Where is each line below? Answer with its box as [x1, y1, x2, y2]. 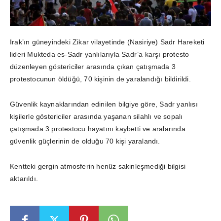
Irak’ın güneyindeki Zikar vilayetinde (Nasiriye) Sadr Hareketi [10, 37, 205, 46]
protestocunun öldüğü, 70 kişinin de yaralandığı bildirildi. [10, 74, 191, 83]
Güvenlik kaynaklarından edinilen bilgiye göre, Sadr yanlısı [10, 100, 198, 108]
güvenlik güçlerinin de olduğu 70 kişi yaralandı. [10, 137, 160, 145]
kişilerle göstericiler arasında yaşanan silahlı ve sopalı [10, 112, 183, 120]
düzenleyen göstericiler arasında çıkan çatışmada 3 [10, 62, 176, 71]
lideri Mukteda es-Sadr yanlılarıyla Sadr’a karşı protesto [10, 50, 189, 58]
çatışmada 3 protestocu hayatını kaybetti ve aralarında [10, 124, 185, 133]
